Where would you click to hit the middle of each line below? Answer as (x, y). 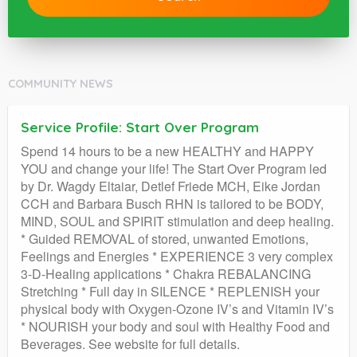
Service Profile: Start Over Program (140, 127)
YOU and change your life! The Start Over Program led (174, 168)
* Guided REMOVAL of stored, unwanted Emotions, (165, 238)
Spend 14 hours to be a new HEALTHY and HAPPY (167, 151)
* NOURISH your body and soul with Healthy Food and (175, 326)
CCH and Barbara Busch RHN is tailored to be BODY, (172, 203)
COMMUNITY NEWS (61, 83)
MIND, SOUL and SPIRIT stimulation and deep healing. (177, 221)
